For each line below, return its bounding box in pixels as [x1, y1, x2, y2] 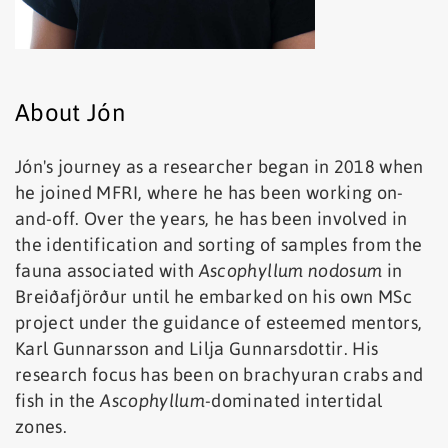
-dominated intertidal [205, 389, 383, 411]
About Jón [15, 98, 126, 126]
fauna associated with [15, 259, 199, 281]
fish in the [15, 389, 101, 411]
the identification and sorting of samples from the [15, 233, 423, 255]
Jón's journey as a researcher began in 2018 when [15, 155, 424, 177]
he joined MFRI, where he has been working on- [15, 181, 404, 203]
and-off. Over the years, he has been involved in [15, 207, 408, 229]
